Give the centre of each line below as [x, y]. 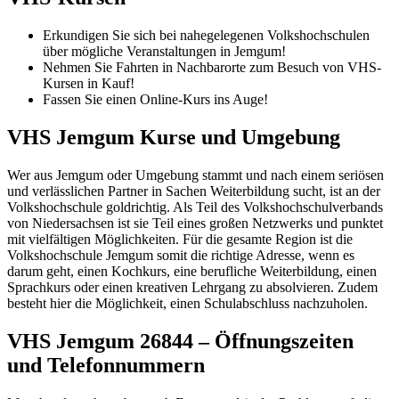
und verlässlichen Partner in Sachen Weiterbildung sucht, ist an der [194, 191]
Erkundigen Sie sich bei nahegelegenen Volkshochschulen [206, 36]
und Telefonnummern [106, 365]
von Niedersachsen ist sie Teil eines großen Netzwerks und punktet [195, 224]
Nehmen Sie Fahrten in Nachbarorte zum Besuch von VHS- [212, 68]
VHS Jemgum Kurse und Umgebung [174, 138]
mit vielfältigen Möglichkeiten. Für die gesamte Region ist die [180, 240]
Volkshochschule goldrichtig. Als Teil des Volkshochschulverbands [195, 208]
